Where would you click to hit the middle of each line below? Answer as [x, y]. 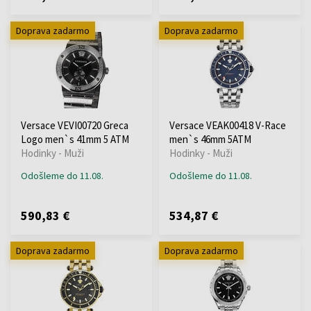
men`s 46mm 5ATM [210, 139]
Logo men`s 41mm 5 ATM [75, 139]
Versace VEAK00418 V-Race [228, 125]
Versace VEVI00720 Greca [75, 125]
